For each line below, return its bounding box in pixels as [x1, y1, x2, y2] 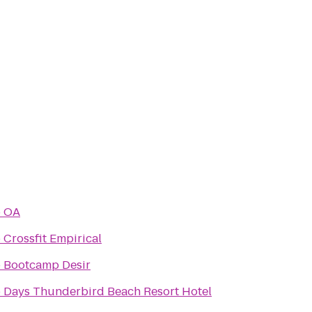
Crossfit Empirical [3, 231, 102, 247]
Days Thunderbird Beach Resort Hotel [3, 283, 212, 299]
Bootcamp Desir [3, 257, 91, 273]
